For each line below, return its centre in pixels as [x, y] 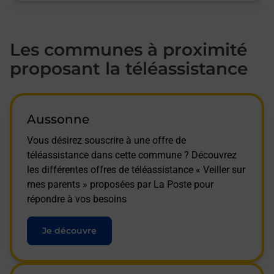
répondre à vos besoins [77, 199]
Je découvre [69, 230]
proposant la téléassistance [129, 68]
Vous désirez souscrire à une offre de [106, 140]
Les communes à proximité [128, 49]
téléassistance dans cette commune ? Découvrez [132, 155]
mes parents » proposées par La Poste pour [120, 184]
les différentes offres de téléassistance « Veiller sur [136, 169]
